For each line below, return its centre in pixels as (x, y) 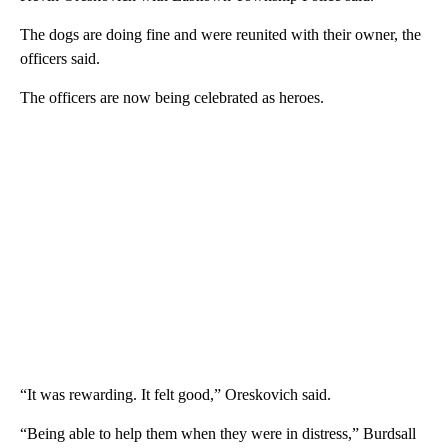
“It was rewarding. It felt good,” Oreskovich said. (175, 394)
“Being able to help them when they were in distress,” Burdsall (218, 433)
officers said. (60, 58)
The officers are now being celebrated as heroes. (172, 97)
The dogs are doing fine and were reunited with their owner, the (220, 34)
